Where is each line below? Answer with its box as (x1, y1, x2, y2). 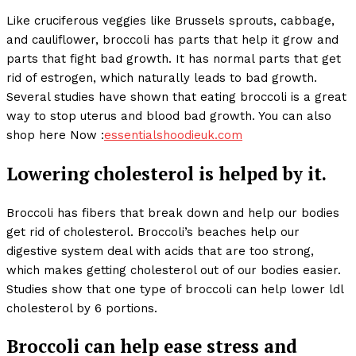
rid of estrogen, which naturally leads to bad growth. (6, 71, 317, 86)
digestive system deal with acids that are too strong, (6, 243, 314, 258)
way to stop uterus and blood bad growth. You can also (6, 109, 331, 124)
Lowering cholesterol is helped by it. (6, 162, 327, 186)
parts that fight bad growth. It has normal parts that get (6, 52, 341, 67)
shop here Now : (6, 128, 104, 143)
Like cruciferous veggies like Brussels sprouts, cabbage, (6, 14, 335, 29)
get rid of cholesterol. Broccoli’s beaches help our (6, 224, 300, 239)
